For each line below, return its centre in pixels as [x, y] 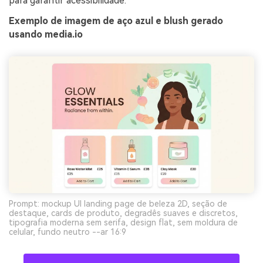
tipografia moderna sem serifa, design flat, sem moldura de [123, 222]
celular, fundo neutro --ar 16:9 [68, 232]
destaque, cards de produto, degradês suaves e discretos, [123, 213]
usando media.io [46, 35]
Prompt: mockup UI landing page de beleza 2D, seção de [118, 203]
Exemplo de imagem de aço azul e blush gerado [116, 21]
